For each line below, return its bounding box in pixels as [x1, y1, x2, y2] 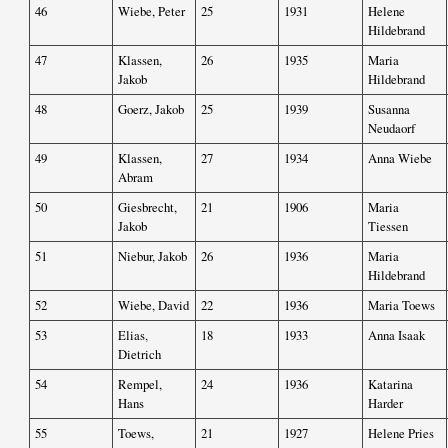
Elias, [118, 326, 148, 345]
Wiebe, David [118, 296, 189, 315]
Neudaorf [368, 119, 415, 138]
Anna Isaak [368, 326, 425, 345]
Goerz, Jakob [118, 100, 184, 119]
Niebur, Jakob [118, 247, 187, 266]
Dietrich [118, 345, 161, 364]
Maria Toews [368, 296, 435, 315]
